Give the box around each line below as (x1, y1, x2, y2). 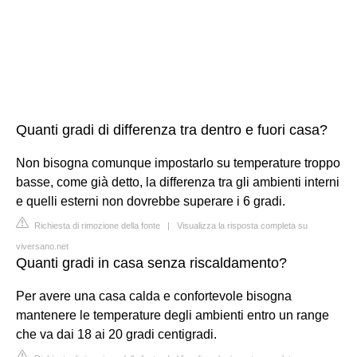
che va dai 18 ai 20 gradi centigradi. (16, 328, 217, 341)
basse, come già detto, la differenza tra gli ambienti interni (16, 175, 339, 189)
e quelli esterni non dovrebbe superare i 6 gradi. (16, 194, 285, 208)
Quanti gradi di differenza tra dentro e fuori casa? (16, 122, 328, 138)
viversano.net (16, 241, 69, 251)
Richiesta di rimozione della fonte (32, 221, 160, 230)
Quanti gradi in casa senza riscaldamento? (16, 255, 287, 271)
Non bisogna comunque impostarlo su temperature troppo (16, 156, 340, 170)
